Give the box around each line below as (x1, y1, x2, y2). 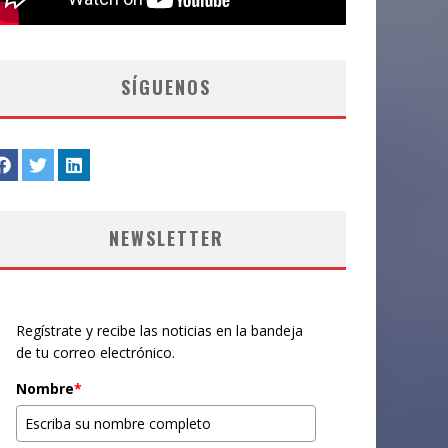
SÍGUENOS (121, 74, 211, 100)
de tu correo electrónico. (16, 343, 175, 362)
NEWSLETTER (108, 225, 224, 251)
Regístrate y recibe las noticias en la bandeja (16, 321, 303, 340)
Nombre (16, 379, 74, 398)
